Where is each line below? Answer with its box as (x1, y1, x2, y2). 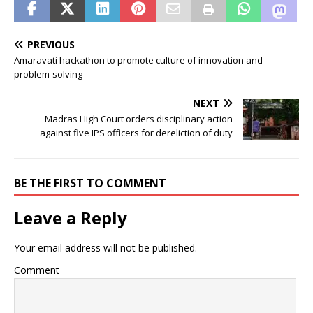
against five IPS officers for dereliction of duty (40, 126, 233, 139)
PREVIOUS (27, 37, 75, 51)
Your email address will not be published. (14, 240, 197, 254)
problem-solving (14, 67, 82, 80)
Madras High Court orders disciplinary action (45, 112, 233, 125)
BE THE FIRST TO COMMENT (14, 175, 166, 191)
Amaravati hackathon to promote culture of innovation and (14, 53, 263, 66)
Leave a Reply (14, 205, 127, 229)
